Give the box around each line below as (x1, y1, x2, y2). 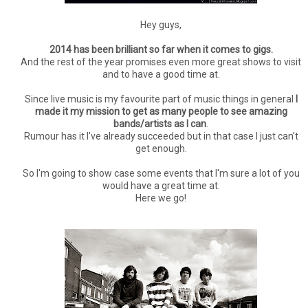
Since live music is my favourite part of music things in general (24, 93, 296, 105)
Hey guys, (140, 19, 181, 31)
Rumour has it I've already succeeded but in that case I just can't (23, 131, 298, 142)
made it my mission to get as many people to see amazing (34, 106, 287, 118)
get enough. (135, 143, 187, 155)
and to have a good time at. (102, 69, 220, 80)
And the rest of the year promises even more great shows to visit (21, 56, 301, 68)
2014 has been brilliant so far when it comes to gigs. (49, 44, 273, 56)
